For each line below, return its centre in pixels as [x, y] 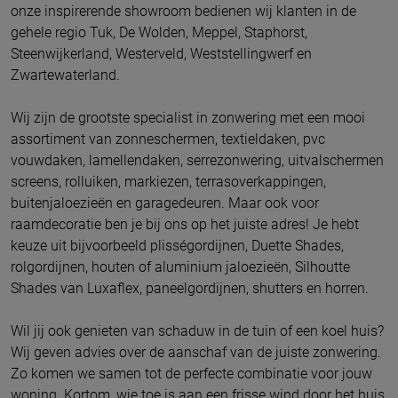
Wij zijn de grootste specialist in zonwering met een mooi [188, 118]
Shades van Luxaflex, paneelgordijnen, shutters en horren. [190, 289]
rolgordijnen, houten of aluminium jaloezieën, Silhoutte [180, 267]
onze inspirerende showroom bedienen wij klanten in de [183, 12]
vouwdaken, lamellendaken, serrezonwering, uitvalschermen [197, 161]
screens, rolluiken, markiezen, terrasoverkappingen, [168, 182]
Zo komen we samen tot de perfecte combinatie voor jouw [191, 374]
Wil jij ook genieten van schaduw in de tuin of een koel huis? [197, 331]
